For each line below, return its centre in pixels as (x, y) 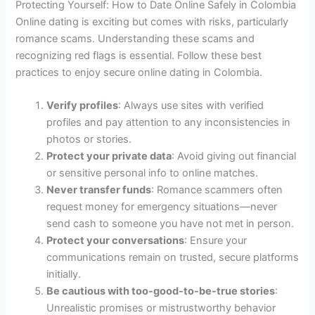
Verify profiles (83, 106)
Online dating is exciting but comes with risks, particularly (152, 21)
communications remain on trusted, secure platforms (173, 258)
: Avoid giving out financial (234, 156)
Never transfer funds (99, 190)
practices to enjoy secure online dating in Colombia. (139, 72)
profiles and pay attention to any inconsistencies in (169, 123)
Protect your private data (109, 156)
